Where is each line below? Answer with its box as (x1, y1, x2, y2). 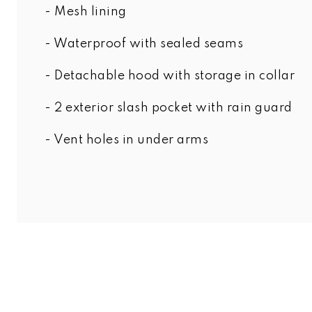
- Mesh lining (45, 5, 127, 18)
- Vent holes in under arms (45, 133, 208, 146)
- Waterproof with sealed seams (45, 37, 243, 50)
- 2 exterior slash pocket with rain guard (45, 101, 292, 114)
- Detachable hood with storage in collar (45, 69, 295, 82)
